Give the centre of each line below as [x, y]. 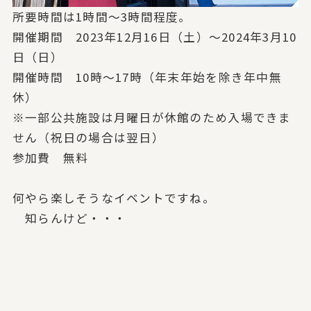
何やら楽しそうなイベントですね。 [114, 197]
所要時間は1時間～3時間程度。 [102, 16]
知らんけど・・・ [69, 218]
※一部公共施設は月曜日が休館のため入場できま [152, 117]
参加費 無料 [50, 157]
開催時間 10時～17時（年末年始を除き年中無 [147, 77]
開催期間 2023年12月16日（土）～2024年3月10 [154, 36]
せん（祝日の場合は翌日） [88, 137]
